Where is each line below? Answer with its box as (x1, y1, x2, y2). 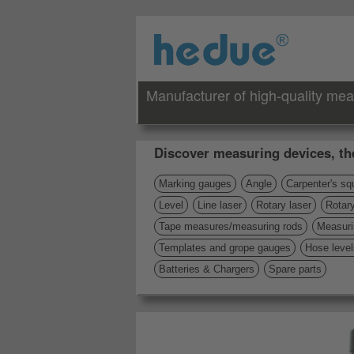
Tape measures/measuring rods (159, 220, 303, 232)
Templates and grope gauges (159, 242, 291, 254)
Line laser (198, 199, 242, 211)
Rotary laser (256, 199, 311, 211)
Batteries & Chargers (159, 263, 254, 275)
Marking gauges (159, 178, 232, 190)
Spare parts (269, 263, 322, 275)
